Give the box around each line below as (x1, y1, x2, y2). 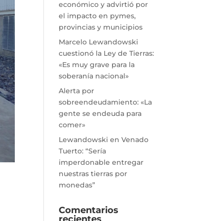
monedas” (59, 181, 96, 189)
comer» (59, 120, 86, 129)
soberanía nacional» (59, 72, 129, 80)
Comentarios (59, 205, 119, 216)
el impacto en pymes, (59, 11, 136, 20)
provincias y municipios (59, 23, 143, 32)
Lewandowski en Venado (59, 135, 149, 144)
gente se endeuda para (59, 109, 142, 118)
